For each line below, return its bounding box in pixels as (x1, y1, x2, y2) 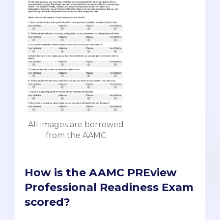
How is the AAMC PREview (25, 165, 177, 179)
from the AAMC (45, 130, 106, 140)
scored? (25, 195, 70, 209)
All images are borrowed (27, 119, 124, 129)
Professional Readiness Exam (25, 180, 193, 194)
